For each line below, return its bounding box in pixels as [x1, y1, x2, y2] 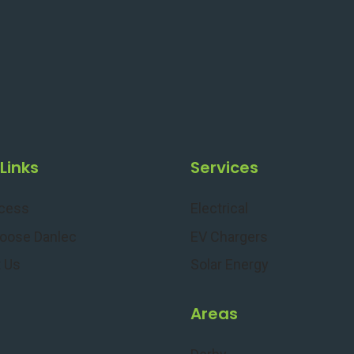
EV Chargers [190, 228, 269, 245]
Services [190, 156, 259, 179]
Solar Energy [190, 256, 269, 273]
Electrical [190, 200, 249, 217]
